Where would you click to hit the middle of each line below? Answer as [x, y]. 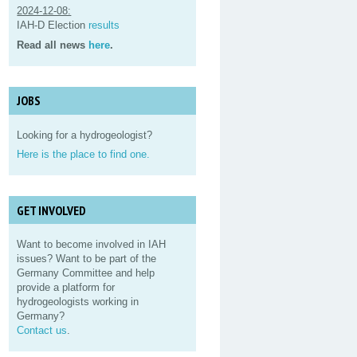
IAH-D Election [53, 25]
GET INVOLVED [51, 210]
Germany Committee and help [86, 273]
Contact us [42, 331]
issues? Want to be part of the [87, 259]
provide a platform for [66, 288]
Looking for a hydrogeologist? [85, 135]
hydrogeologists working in [78, 302]
